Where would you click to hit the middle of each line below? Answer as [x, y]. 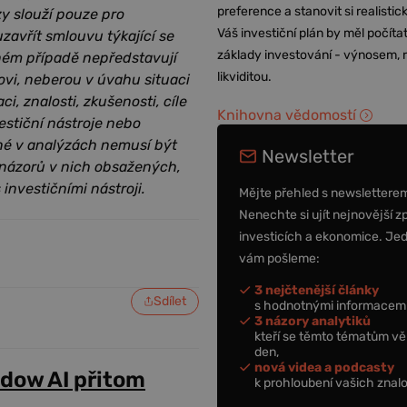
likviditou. [245, 77]
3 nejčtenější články [317, 290]
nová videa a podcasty [325, 367]
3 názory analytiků [313, 321]
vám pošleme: [280, 258]
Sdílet [170, 301]
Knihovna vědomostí [287, 115]
